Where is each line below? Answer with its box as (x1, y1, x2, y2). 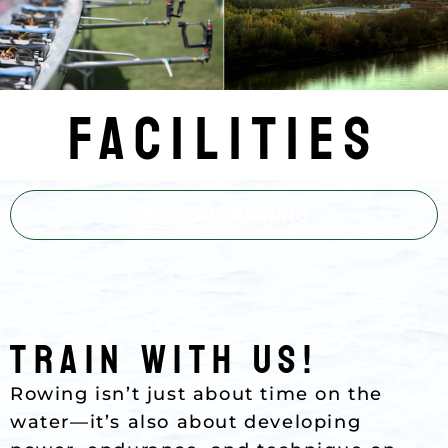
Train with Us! (10, 334, 319, 385)
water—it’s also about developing (10, 410, 362, 433)
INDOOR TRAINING (138, 202, 310, 227)
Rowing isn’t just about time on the (10, 382, 384, 405)
